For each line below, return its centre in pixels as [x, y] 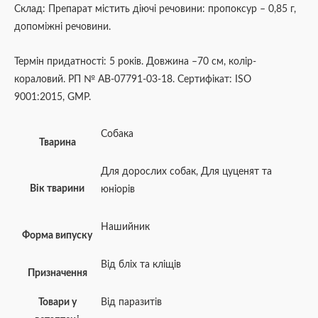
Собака [117, 135]
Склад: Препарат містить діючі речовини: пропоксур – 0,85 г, [155, 10]
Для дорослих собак [148, 172]
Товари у [57, 303]
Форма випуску [57, 236]
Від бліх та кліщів [141, 265]
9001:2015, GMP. [53, 98]
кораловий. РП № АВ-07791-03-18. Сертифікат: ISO [133, 80]
